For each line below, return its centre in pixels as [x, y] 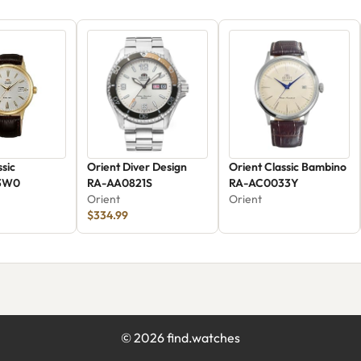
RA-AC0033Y [264, 183]
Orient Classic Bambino [288, 167]
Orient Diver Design [137, 167]
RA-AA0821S [120, 183]
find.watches [202, 338]
